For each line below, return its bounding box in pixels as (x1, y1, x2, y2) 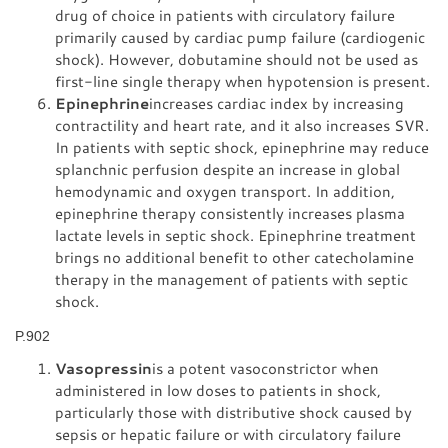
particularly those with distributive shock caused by (55, 402, 412, 422)
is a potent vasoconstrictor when (152, 358, 379, 378)
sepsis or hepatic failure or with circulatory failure (55, 424, 401, 444)
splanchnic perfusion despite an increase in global (55, 158, 400, 179)
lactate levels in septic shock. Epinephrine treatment (55, 224, 416, 245)
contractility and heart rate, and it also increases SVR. (55, 114, 429, 135)
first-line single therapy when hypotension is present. (55, 70, 430, 91)
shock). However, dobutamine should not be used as (55, 48, 418, 69)
